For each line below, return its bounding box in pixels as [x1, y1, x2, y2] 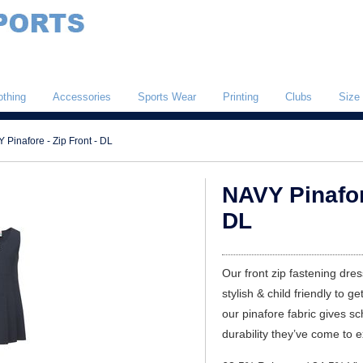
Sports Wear [138, 91, 196, 103]
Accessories [53, 91, 111, 103]
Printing [223, 91, 258, 103]
